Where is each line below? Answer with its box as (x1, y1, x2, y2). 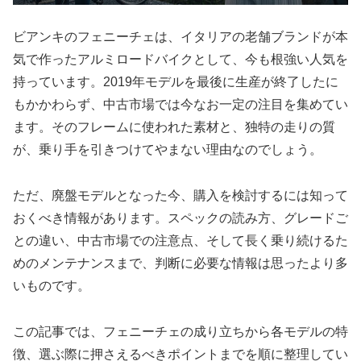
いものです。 (13, 278, 90, 293)
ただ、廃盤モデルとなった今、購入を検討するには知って (13, 188, 348, 202)
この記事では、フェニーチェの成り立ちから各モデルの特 (13, 324, 348, 338)
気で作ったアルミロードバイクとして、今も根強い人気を (13, 52, 348, 66)
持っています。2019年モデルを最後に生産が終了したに (13, 74, 338, 89)
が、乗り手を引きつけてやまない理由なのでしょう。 (13, 142, 322, 156)
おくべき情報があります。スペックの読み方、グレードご (13, 210, 348, 225)
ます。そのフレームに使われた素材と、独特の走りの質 (13, 119, 335, 134)
